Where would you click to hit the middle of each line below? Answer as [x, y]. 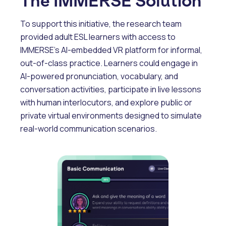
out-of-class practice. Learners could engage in [109, 63]
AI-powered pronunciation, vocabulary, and [99, 76]
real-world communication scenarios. [89, 129]
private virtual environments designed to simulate [111, 116]
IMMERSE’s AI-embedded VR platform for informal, [111, 50]
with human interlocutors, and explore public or [106, 103]
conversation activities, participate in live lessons [111, 90]
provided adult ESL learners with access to [98, 37]
